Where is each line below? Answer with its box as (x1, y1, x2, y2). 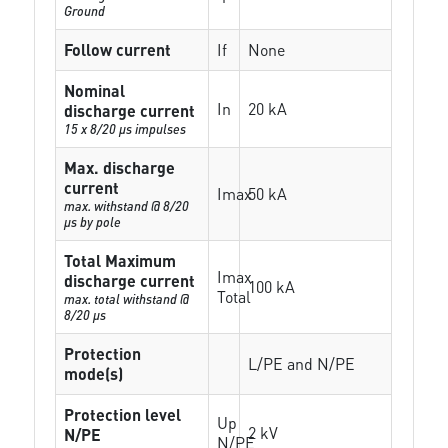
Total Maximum (64, 250, 177, 271)
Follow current (64, 39, 172, 60)
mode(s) (64, 363, 124, 384)
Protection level (64, 404, 182, 425)
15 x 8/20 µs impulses (64, 120, 187, 137)
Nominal (64, 80, 126, 101)
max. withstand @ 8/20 (64, 197, 190, 214)
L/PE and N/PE (248, 353, 356, 374)
